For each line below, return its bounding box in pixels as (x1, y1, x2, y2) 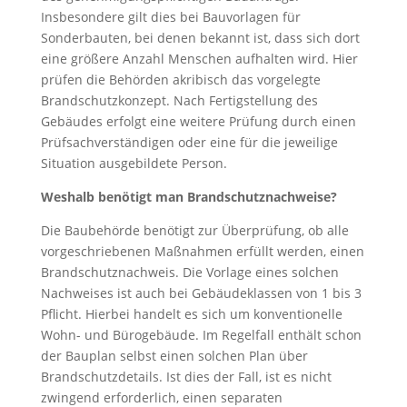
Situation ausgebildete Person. (40, 154, 227, 172)
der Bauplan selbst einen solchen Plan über (40, 347, 308, 364)
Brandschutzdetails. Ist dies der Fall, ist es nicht (40, 368, 332, 385)
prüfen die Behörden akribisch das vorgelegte (40, 71, 321, 88)
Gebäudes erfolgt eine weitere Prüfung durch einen (40, 113, 356, 130)
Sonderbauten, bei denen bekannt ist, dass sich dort (40, 29, 360, 46)
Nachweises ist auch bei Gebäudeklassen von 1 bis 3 (40, 284, 362, 302)
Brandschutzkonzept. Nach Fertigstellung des (40, 92, 318, 109)
